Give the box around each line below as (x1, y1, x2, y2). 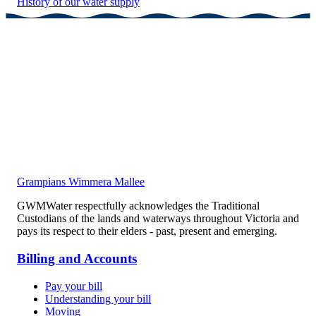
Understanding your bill (45, 292, 151, 305)
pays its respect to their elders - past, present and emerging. (17, 225, 277, 238)
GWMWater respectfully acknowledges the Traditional (17, 200, 260, 212)
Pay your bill (45, 279, 102, 292)
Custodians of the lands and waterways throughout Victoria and (17, 212, 299, 225)
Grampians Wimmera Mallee (17, 176, 145, 188)
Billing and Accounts (17, 250, 137, 266)
